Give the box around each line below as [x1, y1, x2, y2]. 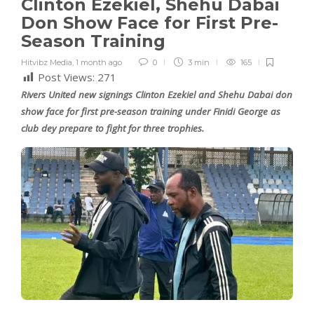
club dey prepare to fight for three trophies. [21, 122, 204, 135]
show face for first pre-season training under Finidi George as [21, 105, 280, 118]
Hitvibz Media [21, 57, 72, 68]
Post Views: [38, 70, 95, 85]
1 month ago [76, 57, 122, 68]
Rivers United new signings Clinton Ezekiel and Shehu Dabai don [21, 88, 292, 102]
